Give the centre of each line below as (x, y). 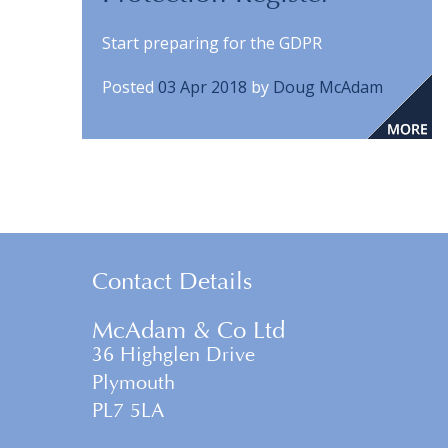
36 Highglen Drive (173, 354)
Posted (130, 87)
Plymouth (133, 382)
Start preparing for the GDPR (212, 43)
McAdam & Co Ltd (188, 330)
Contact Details (172, 281)
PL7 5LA (128, 410)
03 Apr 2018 (202, 87)
